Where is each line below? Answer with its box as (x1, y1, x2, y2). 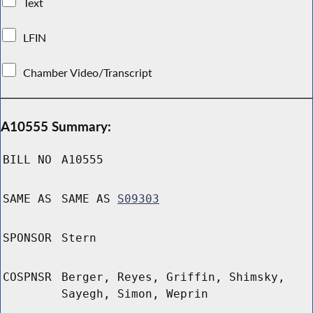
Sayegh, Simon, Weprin (61, 287, 208, 301)
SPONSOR (3, 231, 52, 245)
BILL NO (3, 153, 52, 167)
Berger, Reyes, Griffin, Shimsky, (61, 270, 285, 284)
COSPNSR (3, 270, 52, 284)
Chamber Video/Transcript (20, 65, 156, 80)
